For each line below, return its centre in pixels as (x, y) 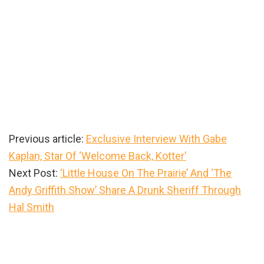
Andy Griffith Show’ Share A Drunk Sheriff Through (125, 190)
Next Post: (34, 173)
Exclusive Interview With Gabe (156, 138)
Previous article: (47, 138)
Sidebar (39, 247)
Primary (39, 229)
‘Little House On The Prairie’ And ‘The (146, 173)
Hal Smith (32, 207)
